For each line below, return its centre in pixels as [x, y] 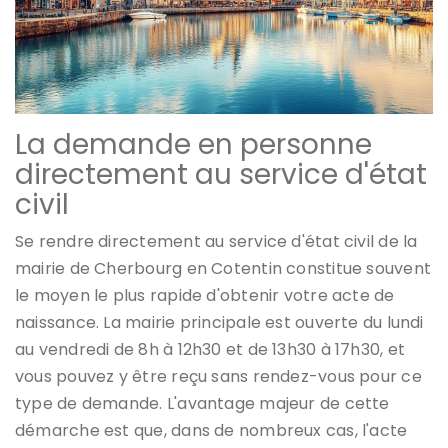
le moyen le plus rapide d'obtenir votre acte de [205, 295]
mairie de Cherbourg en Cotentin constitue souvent [223, 268]
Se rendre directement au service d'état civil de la [216, 241]
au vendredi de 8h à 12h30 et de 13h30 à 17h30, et [210, 349]
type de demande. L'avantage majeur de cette [202, 403]
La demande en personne [193, 144]
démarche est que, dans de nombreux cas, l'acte [211, 430]
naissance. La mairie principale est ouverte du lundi [219, 322]
